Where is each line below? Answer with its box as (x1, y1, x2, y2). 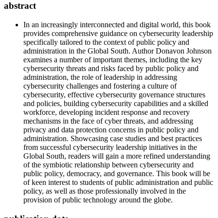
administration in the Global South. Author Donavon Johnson (23, 47, 212, 55)
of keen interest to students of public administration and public (23, 178, 213, 186)
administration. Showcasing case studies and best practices (23, 134, 202, 143)
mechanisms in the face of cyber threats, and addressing (23, 117, 193, 125)
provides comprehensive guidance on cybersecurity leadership (23, 29, 213, 37)
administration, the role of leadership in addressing (23, 73, 177, 81)
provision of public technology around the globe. (23, 196, 173, 204)
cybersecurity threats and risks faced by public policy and (23, 64, 199, 73)
